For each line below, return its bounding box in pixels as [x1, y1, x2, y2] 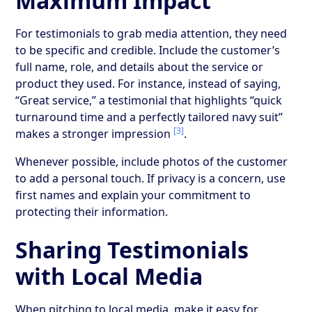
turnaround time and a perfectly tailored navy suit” [15, 109, 283, 125]
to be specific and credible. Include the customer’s [15, 42, 281, 58]
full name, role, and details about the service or [15, 58, 264, 75]
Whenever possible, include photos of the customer [15, 153, 288, 169]
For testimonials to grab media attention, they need [15, 25, 288, 41]
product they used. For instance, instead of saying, [15, 75, 281, 91]
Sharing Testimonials [15, 234, 249, 265]
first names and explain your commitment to [15, 187, 251, 203]
